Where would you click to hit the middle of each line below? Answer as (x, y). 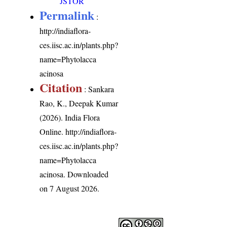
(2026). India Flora (70, 118)
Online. (53, 132)
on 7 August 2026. (70, 188)
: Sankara (98, 89)
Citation (61, 88)
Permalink (67, 15)
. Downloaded (86, 174)
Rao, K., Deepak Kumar (79, 103)
